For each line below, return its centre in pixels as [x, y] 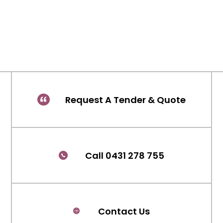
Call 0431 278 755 [125, 155]
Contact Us [124, 211]
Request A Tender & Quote [126, 100]
